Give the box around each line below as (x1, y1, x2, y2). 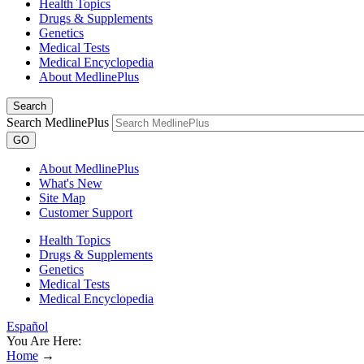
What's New (39, 176, 102, 190)
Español (6, 319, 48, 333)
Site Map (39, 191, 85, 205)
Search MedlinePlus (6, 115, 109, 129)
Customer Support (39, 206, 132, 219)
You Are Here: (6, 334, 81, 348)
